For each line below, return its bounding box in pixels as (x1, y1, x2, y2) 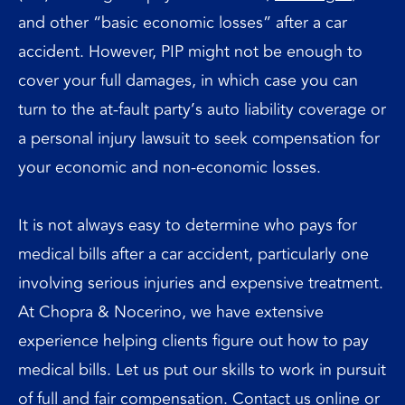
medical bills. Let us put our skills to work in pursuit (18, 356, 386, 382)
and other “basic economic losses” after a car (18, 10, 347, 35)
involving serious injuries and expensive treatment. (18, 269, 383, 296)
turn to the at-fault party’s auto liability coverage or (18, 97, 386, 122)
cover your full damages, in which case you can (18, 68, 358, 93)
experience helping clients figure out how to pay (18, 327, 369, 353)
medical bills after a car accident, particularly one (18, 240, 369, 267)
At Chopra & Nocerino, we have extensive (18, 298, 324, 325)
